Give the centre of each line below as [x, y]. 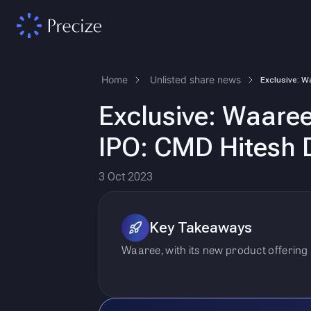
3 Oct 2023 [126, 177]
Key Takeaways [201, 227]
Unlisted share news [195, 79]
